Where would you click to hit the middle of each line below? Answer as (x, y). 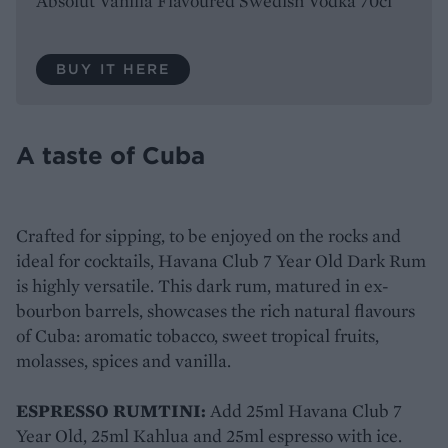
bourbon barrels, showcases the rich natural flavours (215, 310)
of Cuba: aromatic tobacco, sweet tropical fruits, (197, 335)
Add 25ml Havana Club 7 (304, 410)
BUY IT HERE (113, 68)
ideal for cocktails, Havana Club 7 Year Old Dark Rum (221, 260)
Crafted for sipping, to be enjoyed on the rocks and (208, 235)
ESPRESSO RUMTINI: (111, 410)
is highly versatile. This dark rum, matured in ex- (202, 285)
